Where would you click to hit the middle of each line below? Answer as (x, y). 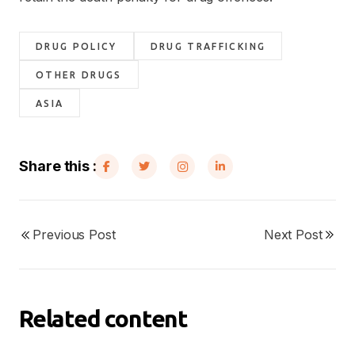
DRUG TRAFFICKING (208, 46)
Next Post (293, 235)
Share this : (58, 166)
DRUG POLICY (76, 46)
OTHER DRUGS (79, 74)
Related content (103, 319)
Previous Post (74, 235)
